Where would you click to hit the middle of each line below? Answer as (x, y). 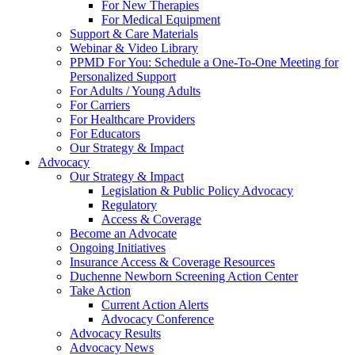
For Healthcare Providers (132, 120)
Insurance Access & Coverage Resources (172, 262)
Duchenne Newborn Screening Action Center (184, 277)
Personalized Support (123, 77)
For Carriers (100, 105)
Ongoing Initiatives (118, 248)
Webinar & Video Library (134, 48)
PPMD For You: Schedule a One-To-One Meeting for (204, 63)
